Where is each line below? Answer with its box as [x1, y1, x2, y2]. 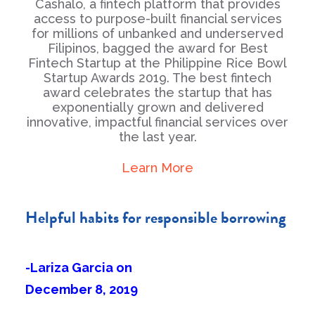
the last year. [118, 129, 197, 144]
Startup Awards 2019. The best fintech [44, 70, 271, 85]
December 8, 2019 [25, 282, 138, 297]
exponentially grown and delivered [51, 100, 264, 115]
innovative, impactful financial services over [27, 115, 288, 129]
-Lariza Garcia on [25, 260, 132, 275]
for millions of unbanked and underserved [32, 26, 283, 41]
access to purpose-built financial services [33, 11, 282, 26]
